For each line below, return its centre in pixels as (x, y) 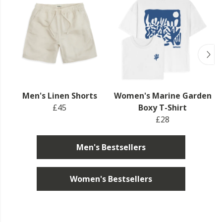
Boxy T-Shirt (163, 107)
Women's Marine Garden (163, 95)
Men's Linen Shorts (59, 95)
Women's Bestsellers (111, 179)
